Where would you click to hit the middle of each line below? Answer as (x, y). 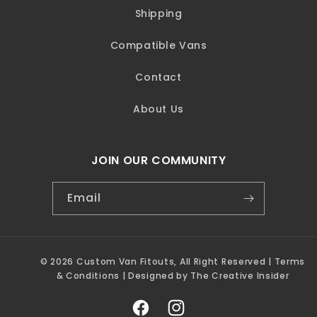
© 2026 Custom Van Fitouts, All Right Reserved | (157, 262)
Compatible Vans (158, 46)
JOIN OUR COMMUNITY (158, 161)
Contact (158, 77)
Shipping (158, 14)
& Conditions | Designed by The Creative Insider (173, 276)
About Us (158, 109)
